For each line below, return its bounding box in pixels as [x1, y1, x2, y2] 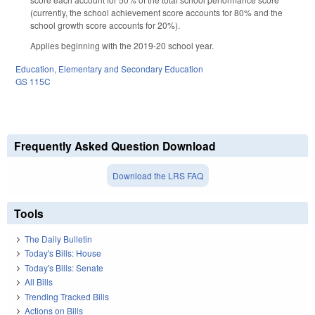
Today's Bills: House [25, 247, 101, 259]
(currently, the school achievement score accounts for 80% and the [30, 6, 283, 19]
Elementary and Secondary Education [58, 62, 203, 75]
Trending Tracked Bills [25, 290, 109, 302]
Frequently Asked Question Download [14, 137, 216, 154]
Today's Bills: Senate [25, 261, 103, 274]
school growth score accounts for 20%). [30, 19, 180, 32]
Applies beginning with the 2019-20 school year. [30, 39, 216, 51]
